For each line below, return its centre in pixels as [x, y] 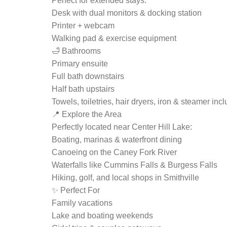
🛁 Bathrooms [76, 51]
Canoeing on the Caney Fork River [114, 152]
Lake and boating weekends [102, 216]
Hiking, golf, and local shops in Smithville [125, 178]
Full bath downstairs [88, 76]
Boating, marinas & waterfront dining [117, 140]
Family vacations [82, 203]
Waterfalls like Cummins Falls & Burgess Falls [135, 165]
